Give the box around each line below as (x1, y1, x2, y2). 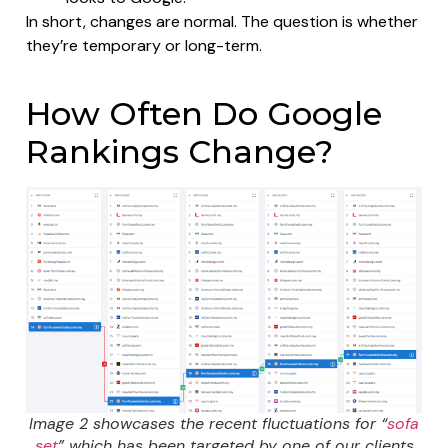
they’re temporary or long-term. (26, 34, 262, 56)
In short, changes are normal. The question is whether (26, 10, 418, 32)
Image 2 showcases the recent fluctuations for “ (29, 412, 387, 434)
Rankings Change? (26, 131, 333, 171)
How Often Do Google (26, 93, 382, 133)
